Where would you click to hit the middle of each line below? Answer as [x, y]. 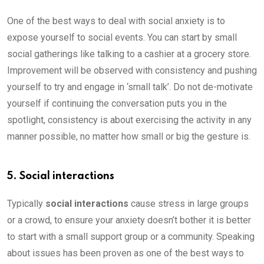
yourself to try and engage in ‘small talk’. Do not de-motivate [130, 87]
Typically [25, 204]
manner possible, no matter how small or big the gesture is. [129, 137]
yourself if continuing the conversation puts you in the [117, 104]
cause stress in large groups [190, 204]
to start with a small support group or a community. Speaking [131, 237]
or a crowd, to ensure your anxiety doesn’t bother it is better [129, 220]
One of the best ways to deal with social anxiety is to [116, 21]
